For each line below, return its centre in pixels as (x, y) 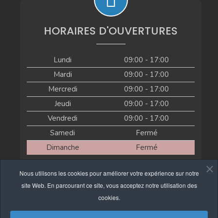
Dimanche (63, 148)
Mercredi (63, 89)
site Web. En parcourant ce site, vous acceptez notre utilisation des (109, 185)
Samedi (63, 133)
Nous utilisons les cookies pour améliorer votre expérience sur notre (109, 173)
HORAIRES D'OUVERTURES (111, 31)
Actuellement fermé (111, 172)
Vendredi (63, 118)
